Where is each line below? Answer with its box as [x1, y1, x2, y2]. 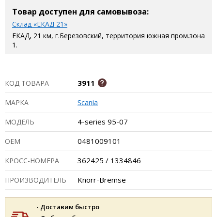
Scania [77, 97, 98, 107]
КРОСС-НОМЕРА [5, 156, 59, 165]
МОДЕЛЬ [5, 117, 34, 126]
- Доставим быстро [36, 202, 99, 211]
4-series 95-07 [77, 117, 128, 126]
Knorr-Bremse [77, 175, 126, 185]
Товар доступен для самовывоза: [12, 6, 149, 17]
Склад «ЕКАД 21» [12, 19, 67, 29]
